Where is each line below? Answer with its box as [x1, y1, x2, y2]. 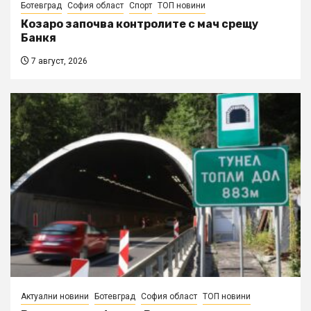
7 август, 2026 [29, 56, 87, 67]
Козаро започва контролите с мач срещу [21, 17, 258, 31]
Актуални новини [21, 292, 89, 302]
